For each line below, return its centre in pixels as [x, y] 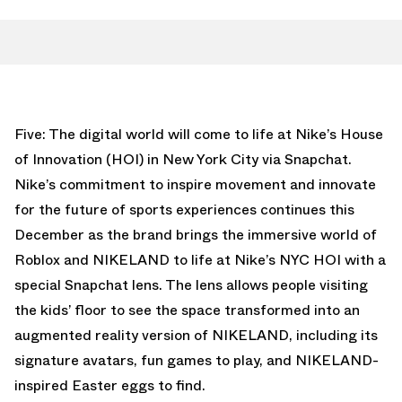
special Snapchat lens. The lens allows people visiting [191, 285]
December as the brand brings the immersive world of [196, 235]
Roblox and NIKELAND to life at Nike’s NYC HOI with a [200, 260]
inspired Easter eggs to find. [110, 385]
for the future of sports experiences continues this [184, 210]
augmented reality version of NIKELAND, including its [196, 335]
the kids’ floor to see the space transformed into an [187, 310]
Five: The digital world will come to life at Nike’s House [199, 134]
